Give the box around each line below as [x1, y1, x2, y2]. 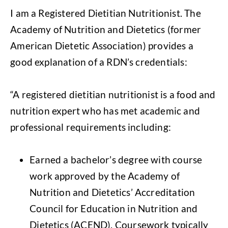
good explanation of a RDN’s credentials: [10, 55, 187, 68]
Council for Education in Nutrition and [30, 202, 198, 214]
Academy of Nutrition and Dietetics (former [10, 23, 202, 35]
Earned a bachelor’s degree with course [30, 153, 203, 165]
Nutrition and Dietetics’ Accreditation [30, 186, 195, 198]
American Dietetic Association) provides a [10, 39, 193, 51]
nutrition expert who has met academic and [10, 104, 200, 117]
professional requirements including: [10, 121, 171, 133]
